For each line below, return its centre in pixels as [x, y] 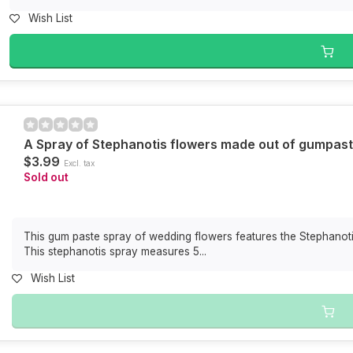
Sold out [46, 177]
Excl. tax [79, 163]
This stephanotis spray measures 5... [115, 251]
